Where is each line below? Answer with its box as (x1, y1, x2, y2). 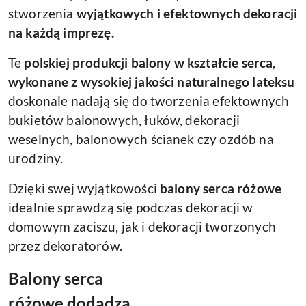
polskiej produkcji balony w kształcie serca (24, 55, 273, 71)
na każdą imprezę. (8, 25, 117, 41)
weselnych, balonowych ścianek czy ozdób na (8, 132, 274, 148)
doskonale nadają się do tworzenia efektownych (8, 94, 290, 109)
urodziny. (8, 151, 64, 167)
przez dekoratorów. (8, 238, 122, 254)
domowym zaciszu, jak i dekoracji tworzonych (8, 219, 276, 235)
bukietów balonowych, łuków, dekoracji (8, 113, 240, 128)
